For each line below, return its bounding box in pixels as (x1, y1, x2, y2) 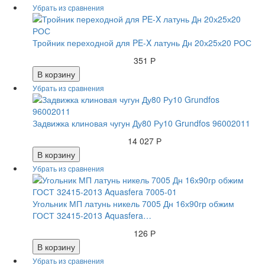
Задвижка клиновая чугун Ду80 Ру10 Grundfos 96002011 (33, 117, 250, 130)
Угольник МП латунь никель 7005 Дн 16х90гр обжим (33, 198, 234, 210)
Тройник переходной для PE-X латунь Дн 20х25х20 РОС (33, 37, 251, 49)
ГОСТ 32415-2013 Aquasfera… (33, 209, 151, 222)
